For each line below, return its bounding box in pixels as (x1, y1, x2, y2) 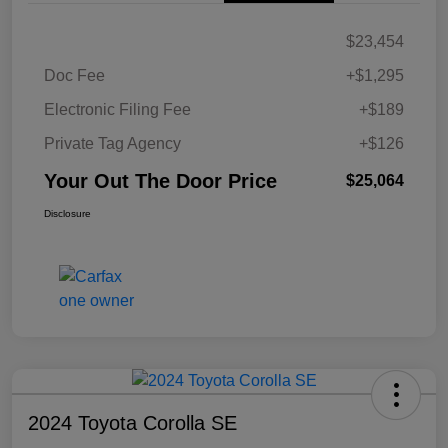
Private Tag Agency (44, 135, 181, 153)
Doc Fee (44, 67, 105, 85)
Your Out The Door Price (44, 170, 277, 193)
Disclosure (44, 208, 91, 220)
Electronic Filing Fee (44, 101, 191, 119)
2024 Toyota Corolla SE (28, 412, 237, 435)
